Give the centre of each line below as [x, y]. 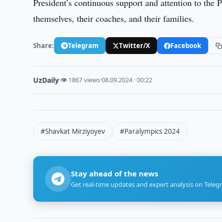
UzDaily [46, 80]
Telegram [83, 45]
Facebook [186, 45]
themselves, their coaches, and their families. [114, 18]
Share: [44, 45]
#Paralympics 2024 [150, 131]
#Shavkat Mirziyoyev [73, 131]
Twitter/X [135, 45]
